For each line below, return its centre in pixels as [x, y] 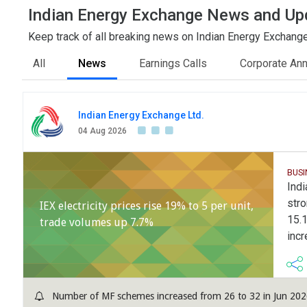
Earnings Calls [173, 64]
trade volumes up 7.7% [97, 223]
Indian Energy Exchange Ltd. [141, 115]
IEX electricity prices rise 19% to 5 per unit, [147, 206]
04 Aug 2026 [102, 131]
